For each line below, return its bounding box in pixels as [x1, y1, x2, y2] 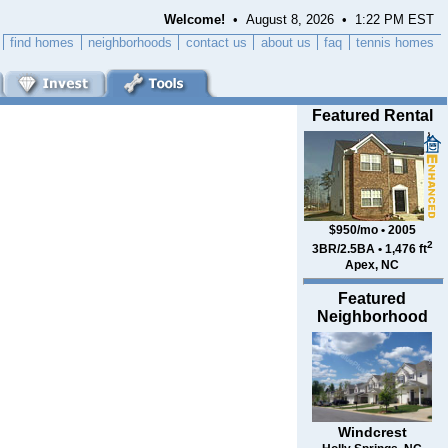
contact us [185, 34, 247, 50]
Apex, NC [345, 258, 399, 273]
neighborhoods [87, 34, 172, 50]
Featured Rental [311, 107, 433, 124]
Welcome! [164, 12, 226, 28]
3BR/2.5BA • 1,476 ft [311, 242, 427, 257]
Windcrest [337, 424, 407, 441]
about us [260, 34, 311, 50]
